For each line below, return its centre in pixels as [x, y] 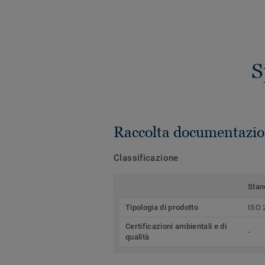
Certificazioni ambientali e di [176, 226]
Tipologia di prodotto [162, 207]
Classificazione [146, 158]
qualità [138, 237]
